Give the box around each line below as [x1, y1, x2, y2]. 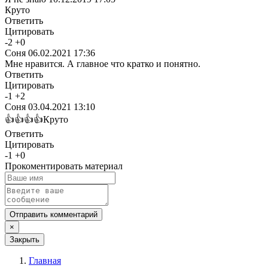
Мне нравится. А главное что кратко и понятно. [5, 58, 200, 69]
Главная [29, 255, 61, 266]
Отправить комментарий [10, 209, 98, 219]
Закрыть [10, 234, 39, 244]
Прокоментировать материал [5, 160, 123, 171]
